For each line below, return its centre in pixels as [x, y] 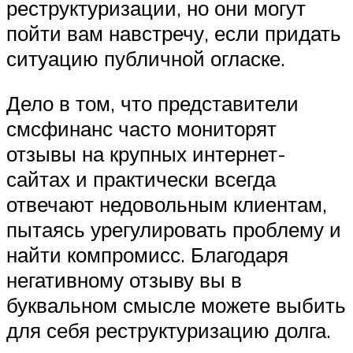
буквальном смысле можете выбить [176, 305]
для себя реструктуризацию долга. [169, 331]
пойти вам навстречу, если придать [174, 33]
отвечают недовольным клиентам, [167, 204]
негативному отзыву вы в [124, 280]
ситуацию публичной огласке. [146, 58]
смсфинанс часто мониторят [141, 129]
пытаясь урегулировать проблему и [174, 230]
